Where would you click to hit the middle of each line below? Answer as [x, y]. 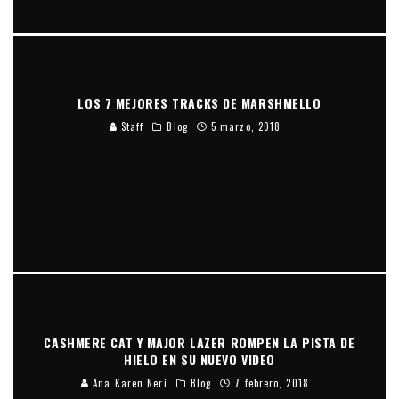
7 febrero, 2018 [272, 383]
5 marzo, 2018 [246, 126]
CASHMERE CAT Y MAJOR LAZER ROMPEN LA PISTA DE [199, 342]
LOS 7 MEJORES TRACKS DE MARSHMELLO [199, 102]
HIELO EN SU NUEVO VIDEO [199, 359]
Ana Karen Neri [128, 383]
